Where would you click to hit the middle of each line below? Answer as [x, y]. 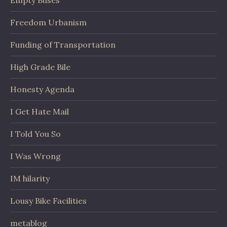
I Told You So [35, 134]
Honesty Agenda [42, 89]
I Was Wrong [35, 156]
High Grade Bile [40, 67]
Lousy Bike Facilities [48, 201]
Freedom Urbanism [48, 22]
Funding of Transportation [63, 45]
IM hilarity [30, 178]
